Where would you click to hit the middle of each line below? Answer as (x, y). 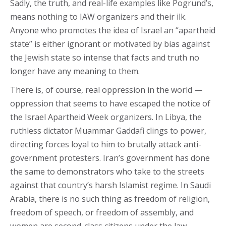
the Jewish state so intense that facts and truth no (105, 58)
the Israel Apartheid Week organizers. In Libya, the (106, 117)
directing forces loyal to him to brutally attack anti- (106, 144)
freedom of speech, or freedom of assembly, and (102, 212)
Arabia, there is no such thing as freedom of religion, (110, 199)
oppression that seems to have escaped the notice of (110, 103)
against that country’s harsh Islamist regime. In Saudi (110, 185)
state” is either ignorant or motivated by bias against (110, 44)
